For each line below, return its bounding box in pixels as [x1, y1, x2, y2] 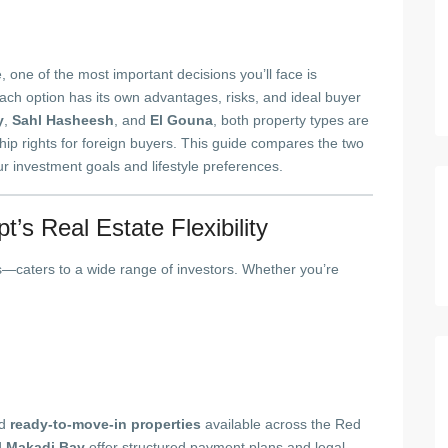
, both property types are [213, 112, 369, 128]
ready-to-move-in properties [10, 416, 201, 432]
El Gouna [150, 112, 213, 128]
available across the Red [201, 416, 361, 432]
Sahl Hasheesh [12, 112, 114, 128]
